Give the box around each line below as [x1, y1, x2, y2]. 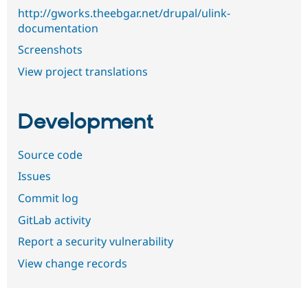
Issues [18, 168, 51, 184]
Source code [18, 146, 82, 162]
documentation [18, 20, 98, 36]
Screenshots [18, 42, 82, 58]
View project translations [18, 63, 148, 79]
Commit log [18, 190, 78, 206]
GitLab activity [18, 212, 91, 228]
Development [18, 108, 154, 136]
